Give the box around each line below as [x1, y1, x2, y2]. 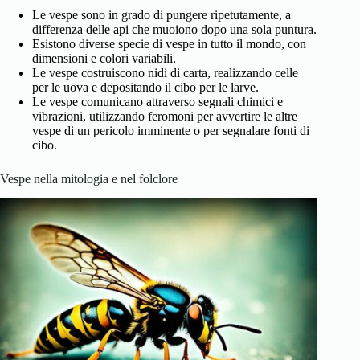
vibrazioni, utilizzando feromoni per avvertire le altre [32, 109, 297, 124]
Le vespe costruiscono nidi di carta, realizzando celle [32, 66, 298, 80]
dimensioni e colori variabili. [32, 51, 176, 66]
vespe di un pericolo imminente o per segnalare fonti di [32, 124, 309, 138]
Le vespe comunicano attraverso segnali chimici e [32, 95, 283, 109]
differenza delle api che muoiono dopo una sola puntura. [32, 22, 317, 37]
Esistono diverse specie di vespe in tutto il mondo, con [32, 37, 306, 51]
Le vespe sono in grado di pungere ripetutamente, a [32, 8, 291, 22]
